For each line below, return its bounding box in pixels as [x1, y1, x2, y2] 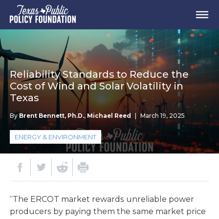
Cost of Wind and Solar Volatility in [10, 80, 183, 92]
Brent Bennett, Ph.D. [19, 112, 84, 119]
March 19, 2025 [140, 112, 184, 119]
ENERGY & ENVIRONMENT [15, 133, 96, 141]
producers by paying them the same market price [10, 207, 206, 216]
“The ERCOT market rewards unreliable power [10, 195, 194, 204]
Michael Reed [87, 112, 131, 119]
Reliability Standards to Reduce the [10, 68, 189, 80]
